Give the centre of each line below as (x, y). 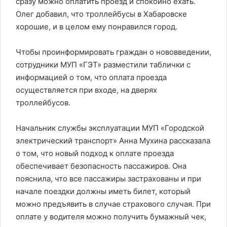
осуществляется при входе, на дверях (86, 90)
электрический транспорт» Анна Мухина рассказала (113, 141)
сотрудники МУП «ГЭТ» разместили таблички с (103, 65)
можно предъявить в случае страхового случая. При (113, 204)
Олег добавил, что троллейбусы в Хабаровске (101, 14)
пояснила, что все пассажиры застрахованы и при (108, 179)
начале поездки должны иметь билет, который (103, 191)
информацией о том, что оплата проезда (91, 77)
